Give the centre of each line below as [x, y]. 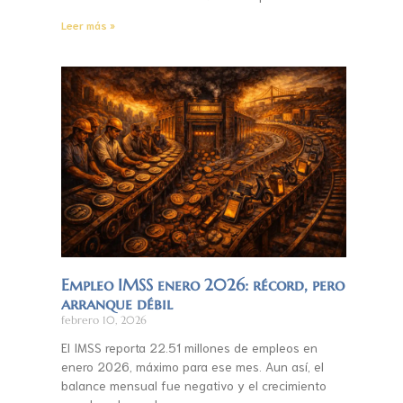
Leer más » [88, 25]
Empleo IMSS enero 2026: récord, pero [202, 285]
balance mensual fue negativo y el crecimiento [193, 385]
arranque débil [116, 304]
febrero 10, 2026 [103, 320]
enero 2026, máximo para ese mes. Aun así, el [192, 367]
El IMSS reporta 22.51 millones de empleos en [189, 348]
